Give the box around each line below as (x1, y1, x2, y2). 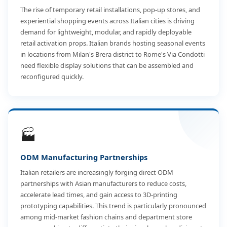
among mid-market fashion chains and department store (20, 212, 192, 221)
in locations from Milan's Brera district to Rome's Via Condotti (20, 50, 205, 59)
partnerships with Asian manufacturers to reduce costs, (20, 179, 186, 188)
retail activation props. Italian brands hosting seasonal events (20, 39, 205, 48)
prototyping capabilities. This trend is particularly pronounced (20, 201, 206, 210)
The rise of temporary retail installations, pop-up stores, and (20, 5, 200, 14)
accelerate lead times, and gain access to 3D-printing (20, 190, 177, 199)
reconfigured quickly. (20, 72, 84, 81)
